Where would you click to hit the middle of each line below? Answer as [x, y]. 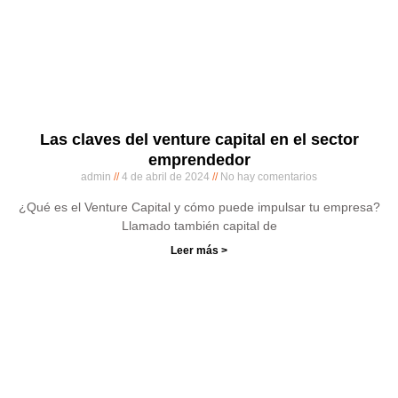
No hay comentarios [267, 177]
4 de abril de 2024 [166, 177]
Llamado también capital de [199, 226]
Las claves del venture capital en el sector [199, 139]
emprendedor [199, 160]
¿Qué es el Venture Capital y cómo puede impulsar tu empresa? [199, 207]
